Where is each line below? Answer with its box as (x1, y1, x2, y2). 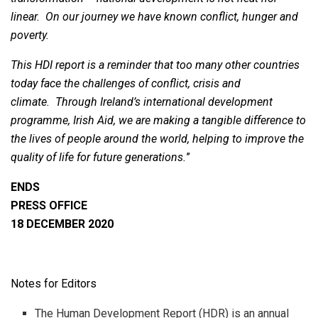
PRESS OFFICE (11, 199, 87, 213)
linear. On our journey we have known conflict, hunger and (11, 10, 298, 24)
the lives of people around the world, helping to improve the (11, 132, 304, 146)
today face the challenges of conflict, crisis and (11, 77, 241, 91)
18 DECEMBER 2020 (11, 217, 114, 231)
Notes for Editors (11, 277, 97, 291)
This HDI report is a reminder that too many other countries (11, 58, 300, 72)
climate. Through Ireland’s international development (11, 95, 273, 109)
